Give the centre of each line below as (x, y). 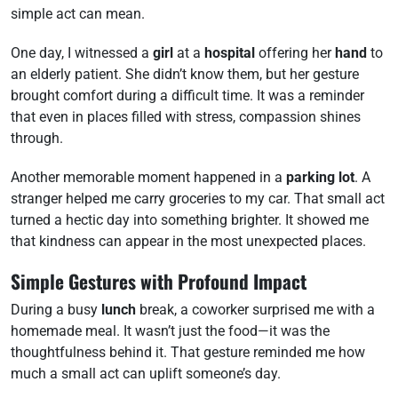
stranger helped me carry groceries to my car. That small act (198, 199)
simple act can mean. (78, 14)
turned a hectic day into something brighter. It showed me (190, 220)
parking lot (320, 177)
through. (37, 138)
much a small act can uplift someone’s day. (146, 374)
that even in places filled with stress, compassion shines (186, 117)
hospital (230, 53)
